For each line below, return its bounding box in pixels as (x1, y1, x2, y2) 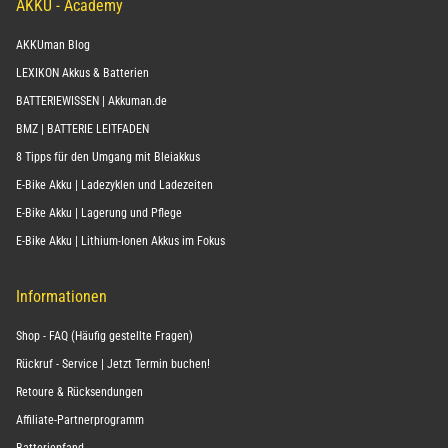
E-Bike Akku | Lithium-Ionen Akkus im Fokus (16, 234, 225, 249)
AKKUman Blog (16, 38, 90, 53)
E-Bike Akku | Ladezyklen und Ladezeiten (16, 178, 213, 193)
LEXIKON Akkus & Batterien (16, 66, 149, 81)
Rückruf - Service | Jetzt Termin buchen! (16, 357, 210, 372)
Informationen (16, 287, 107, 307)
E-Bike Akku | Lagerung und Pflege (16, 206, 182, 221)
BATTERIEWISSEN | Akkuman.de (16, 94, 167, 109)
